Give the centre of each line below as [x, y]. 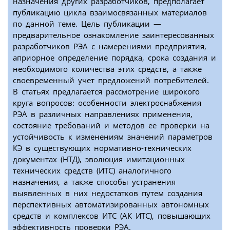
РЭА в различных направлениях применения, [103, 114]
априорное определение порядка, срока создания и [114, 58]
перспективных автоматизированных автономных [111, 205]
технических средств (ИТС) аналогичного [92, 171]
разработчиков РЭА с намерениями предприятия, [110, 46]
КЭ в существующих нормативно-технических [102, 148]
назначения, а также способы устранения [94, 182]
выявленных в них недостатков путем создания [108, 193]
